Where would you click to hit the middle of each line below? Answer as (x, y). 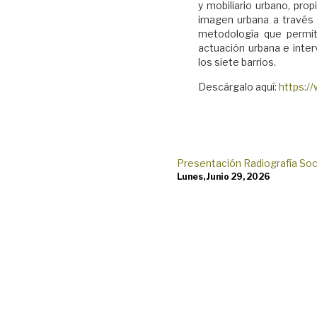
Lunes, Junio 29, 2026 (224, 177)
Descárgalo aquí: (239, 87)
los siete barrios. (237, 62)
